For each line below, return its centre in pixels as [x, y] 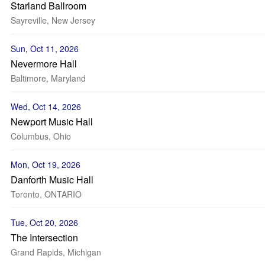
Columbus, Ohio [41, 136]
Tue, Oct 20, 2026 [44, 222]
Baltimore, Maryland [48, 78]
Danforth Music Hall [52, 180]
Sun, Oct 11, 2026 [45, 49]
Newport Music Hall [52, 122]
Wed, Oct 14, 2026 [46, 106]
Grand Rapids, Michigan [56, 252]
